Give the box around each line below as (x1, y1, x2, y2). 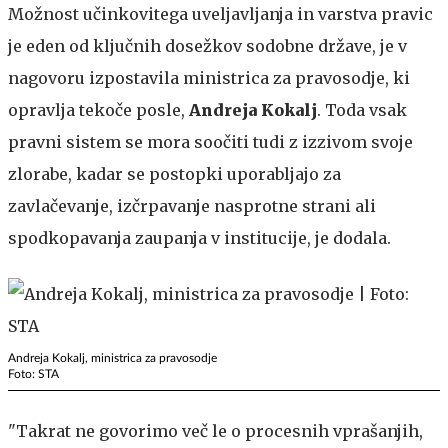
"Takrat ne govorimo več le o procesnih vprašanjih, (8, 420, 423, 441)
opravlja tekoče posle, (8, 99, 189, 120)
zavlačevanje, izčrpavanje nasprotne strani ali (8, 195, 376, 216)
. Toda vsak (317, 99, 407, 120)
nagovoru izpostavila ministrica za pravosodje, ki (8, 67, 410, 88)
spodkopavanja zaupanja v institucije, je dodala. (8, 227, 391, 248)
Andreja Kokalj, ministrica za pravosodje (8, 351, 217, 364)
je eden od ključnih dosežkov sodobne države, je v (8, 35, 407, 56)
